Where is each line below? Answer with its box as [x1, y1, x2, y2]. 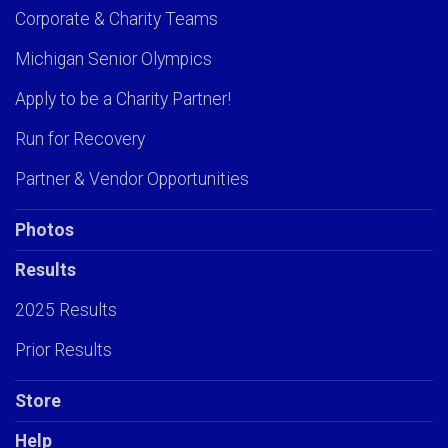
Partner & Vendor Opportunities [15, 169, 249, 190]
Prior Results [15, 340, 112, 361]
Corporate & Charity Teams [15, 9, 218, 30]
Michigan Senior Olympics [15, 49, 212, 70]
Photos [15, 220, 74, 241]
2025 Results [15, 300, 117, 321]
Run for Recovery [15, 129, 145, 150]
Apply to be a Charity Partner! [15, 89, 231, 110]
